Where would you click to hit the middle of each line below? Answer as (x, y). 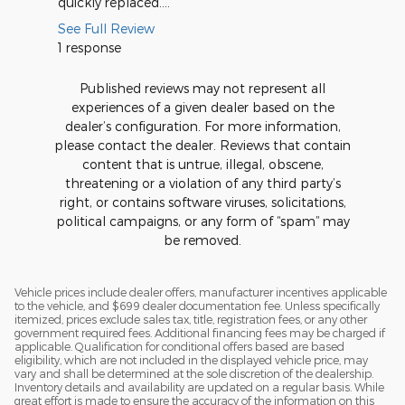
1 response (89, 47)
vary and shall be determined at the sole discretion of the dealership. (194, 373)
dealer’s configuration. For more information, (202, 126)
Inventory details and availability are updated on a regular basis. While (199, 386)
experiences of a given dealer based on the (202, 107)
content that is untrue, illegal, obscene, (202, 164)
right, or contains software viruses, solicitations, (202, 202)
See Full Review (106, 28)
